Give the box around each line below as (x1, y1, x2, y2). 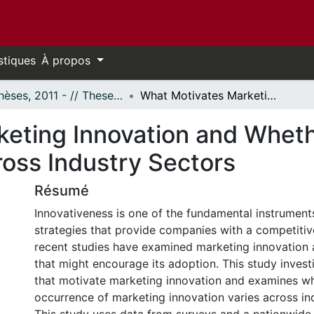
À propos (41, 53, 94, 67)
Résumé (34, 182, 89, 199)
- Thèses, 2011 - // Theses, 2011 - (114, 88, 123, 102)
